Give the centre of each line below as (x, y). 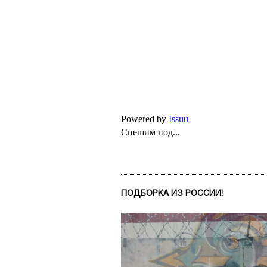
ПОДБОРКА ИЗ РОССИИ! (172, 193)
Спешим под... (150, 132)
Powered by (145, 119)
